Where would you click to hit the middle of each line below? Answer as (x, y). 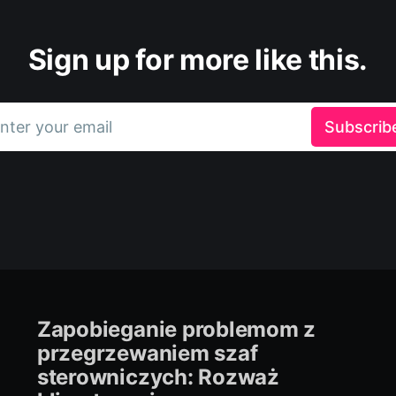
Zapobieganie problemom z (176, 329)
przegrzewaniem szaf (147, 353)
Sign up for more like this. (198, 59)
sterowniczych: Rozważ (158, 377)
